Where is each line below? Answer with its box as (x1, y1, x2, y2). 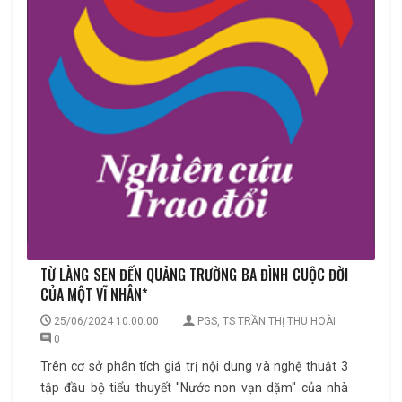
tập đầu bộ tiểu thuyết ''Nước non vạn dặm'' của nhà (40, 380, 348, 395)
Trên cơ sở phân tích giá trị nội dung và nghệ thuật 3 (40, 358, 348, 373)
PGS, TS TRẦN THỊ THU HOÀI (197, 314, 336, 328)
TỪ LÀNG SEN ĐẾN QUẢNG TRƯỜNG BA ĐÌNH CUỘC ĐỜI (40, 263, 348, 285)
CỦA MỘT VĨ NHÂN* (40, 283, 148, 305)
